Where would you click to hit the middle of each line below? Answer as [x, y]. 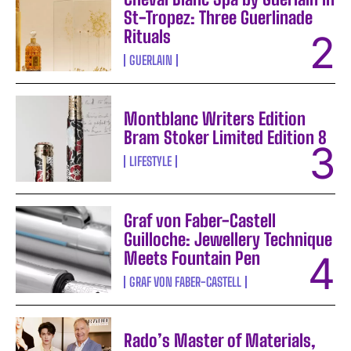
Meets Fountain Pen [192, 258]
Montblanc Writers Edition [215, 119]
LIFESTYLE [151, 161]
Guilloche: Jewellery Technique [228, 239]
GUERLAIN [151, 60]
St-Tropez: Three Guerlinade [219, 18]
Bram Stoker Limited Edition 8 [226, 138]
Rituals [148, 37]
